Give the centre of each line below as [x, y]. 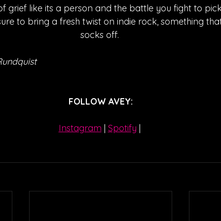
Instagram [80, 128]
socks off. [101, 35]
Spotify [122, 128]
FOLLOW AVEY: [101, 102]
